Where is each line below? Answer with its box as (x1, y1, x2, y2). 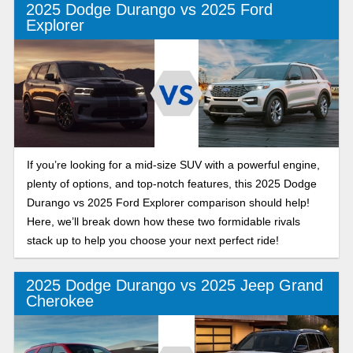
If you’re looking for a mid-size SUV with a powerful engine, (26, 158, 320, 171)
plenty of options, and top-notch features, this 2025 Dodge (26, 176, 317, 190)
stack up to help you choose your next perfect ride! (26, 233, 279, 247)
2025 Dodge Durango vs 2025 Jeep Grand (25, 277, 323, 295)
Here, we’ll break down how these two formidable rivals (26, 214, 300, 228)
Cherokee (25, 292, 94, 310)
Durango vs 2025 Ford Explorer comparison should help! (26, 195, 310, 209)
